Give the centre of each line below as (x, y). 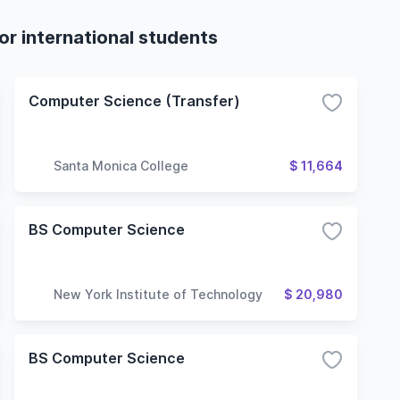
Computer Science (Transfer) (134, 101)
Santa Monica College (121, 165)
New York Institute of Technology (158, 294)
